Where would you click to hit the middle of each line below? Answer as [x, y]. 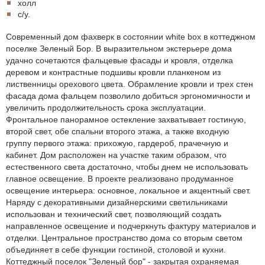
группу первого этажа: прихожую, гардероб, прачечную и [117, 143]
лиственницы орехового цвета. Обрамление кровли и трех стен [130, 84]
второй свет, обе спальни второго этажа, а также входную [118, 131]
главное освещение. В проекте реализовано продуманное [120, 178]
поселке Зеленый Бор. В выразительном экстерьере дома [119, 48]
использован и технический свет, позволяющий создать [114, 214]
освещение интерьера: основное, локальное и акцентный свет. [128, 190]
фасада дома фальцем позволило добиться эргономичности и [128, 96]
